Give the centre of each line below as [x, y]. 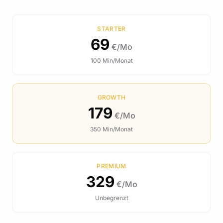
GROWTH [111, 97]
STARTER [111, 29]
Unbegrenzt [111, 198]
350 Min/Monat [111, 129]
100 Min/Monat [111, 60]
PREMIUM [111, 166]
